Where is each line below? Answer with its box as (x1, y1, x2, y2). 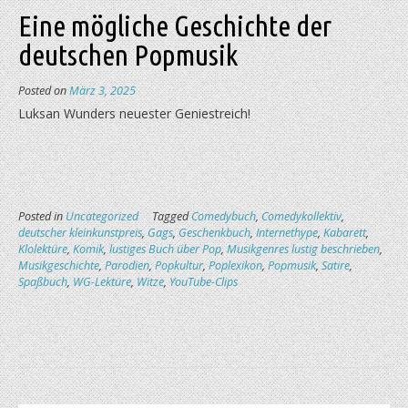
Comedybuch (191, 209, 256, 225)
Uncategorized (66, 209, 138, 225)
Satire (321, 258, 350, 274)
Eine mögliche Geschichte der (18, 9, 331, 43)
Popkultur (155, 258, 203, 274)
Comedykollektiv (261, 209, 342, 225)
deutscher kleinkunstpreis (18, 225, 142, 241)
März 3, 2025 (69, 83, 136, 99)
